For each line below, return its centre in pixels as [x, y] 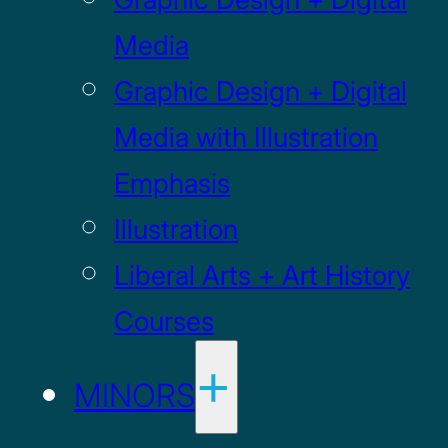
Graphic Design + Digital [260, 91]
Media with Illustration [245, 137]
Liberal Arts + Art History [261, 275]
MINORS [134, 395]
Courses [163, 321]
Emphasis [171, 183]
